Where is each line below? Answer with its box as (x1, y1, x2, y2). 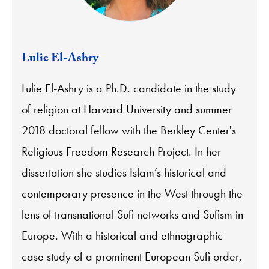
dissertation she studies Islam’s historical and (22, 164, 226, 180)
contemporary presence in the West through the (22, 185, 243, 201)
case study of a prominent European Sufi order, (22, 248, 242, 264)
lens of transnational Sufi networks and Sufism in (22, 206, 243, 222)
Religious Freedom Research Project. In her (22, 143, 221, 159)
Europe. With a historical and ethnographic (22, 227, 223, 243)
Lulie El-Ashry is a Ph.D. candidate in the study (22, 80, 236, 96)
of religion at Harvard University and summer (22, 101, 232, 117)
